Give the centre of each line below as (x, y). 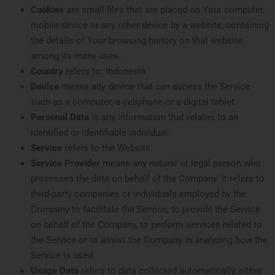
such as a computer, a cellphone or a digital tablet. (134, 102)
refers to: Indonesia (104, 71)
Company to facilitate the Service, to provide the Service (145, 209)
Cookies (47, 10)
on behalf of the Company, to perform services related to (146, 224)
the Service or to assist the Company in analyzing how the (149, 240)
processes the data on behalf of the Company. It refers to (148, 178)
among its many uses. (76, 56)
